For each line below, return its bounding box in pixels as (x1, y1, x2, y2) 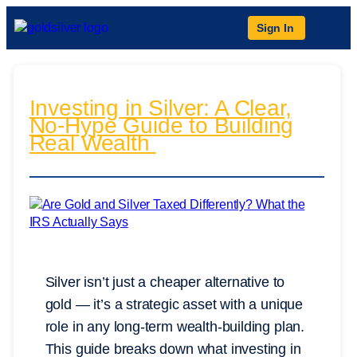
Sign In (257, 22, 294, 34)
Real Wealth (29, 131, 156, 156)
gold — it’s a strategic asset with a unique (45, 296, 304, 313)
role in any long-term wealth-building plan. (45, 319, 305, 335)
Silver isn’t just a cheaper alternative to (45, 274, 285, 291)
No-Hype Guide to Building (29, 113, 294, 139)
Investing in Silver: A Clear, (29, 96, 292, 121)
